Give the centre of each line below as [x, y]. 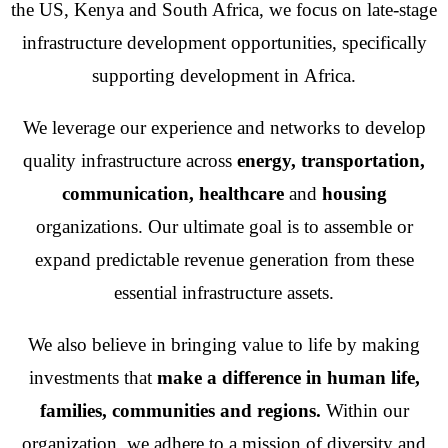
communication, [130, 193]
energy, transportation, [331, 160]
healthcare [243, 193]
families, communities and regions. [180, 410]
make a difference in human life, [288, 377]
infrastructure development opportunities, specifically [224, 42]
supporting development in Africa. [224, 75]
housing [354, 193]
